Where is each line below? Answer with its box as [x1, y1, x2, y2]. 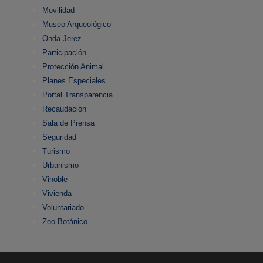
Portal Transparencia [42, 90, 113, 100]
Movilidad [42, 6, 75, 15]
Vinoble [42, 175, 68, 184]
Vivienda [42, 189, 72, 198]
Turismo [42, 147, 70, 156]
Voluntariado [42, 203, 84, 213]
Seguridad [42, 133, 76, 142]
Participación [42, 48, 86, 58]
